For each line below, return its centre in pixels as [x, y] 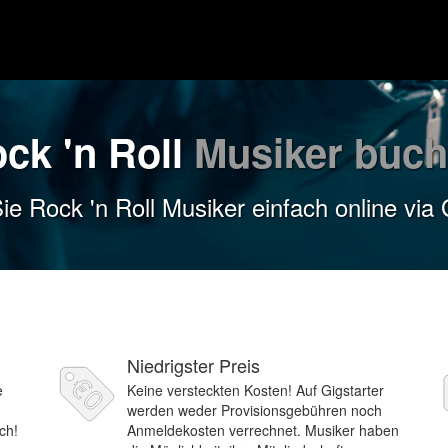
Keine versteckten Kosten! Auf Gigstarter [255, 390]
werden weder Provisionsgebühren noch [254, 410]
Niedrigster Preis [193, 365]
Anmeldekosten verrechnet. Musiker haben [263, 430]
